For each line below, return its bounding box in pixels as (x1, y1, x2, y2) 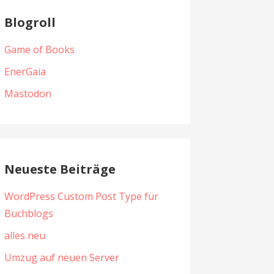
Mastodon (4, 87, 51, 101)
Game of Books (4, 43, 75, 57)
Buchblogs (4, 207, 53, 221)
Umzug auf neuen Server (4, 251, 119, 265)
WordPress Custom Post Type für (4, 190, 158, 204)
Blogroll (4, 13, 56, 31)
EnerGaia (4, 65, 46, 79)
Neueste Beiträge (4, 160, 116, 177)
